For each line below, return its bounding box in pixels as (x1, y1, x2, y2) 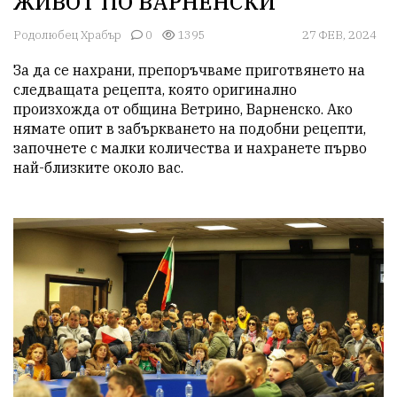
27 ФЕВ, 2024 (302, 27, 377, 43)
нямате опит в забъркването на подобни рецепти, (13, 119, 366, 137)
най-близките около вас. (13, 158, 183, 176)
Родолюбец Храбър (13, 27, 121, 43)
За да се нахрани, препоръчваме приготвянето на (13, 60, 365, 79)
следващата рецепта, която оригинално (13, 80, 297, 98)
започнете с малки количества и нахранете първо (13, 138, 367, 157)
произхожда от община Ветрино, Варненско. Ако (13, 99, 353, 118)
